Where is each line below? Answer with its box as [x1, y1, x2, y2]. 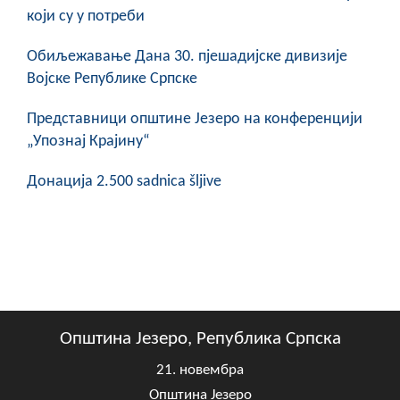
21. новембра [156, 362, 244, 379]
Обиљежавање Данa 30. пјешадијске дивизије [27, 48, 347, 66]
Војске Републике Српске [27, 71, 197, 88]
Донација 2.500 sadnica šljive [27, 173, 221, 191]
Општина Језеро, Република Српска [59, 329, 341, 349]
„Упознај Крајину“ [27, 133, 150, 151]
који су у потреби [27, 8, 145, 26]
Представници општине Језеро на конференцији [27, 111, 362, 129]
